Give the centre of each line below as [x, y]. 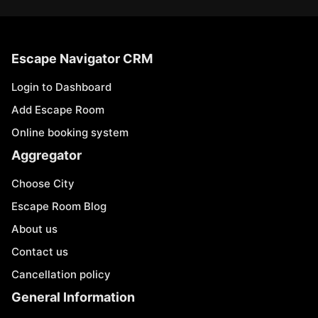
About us [34, 229]
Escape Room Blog [59, 206]
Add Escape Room [58, 110]
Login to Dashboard [61, 87]
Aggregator [46, 155]
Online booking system [70, 132]
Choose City [43, 183]
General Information [73, 297]
